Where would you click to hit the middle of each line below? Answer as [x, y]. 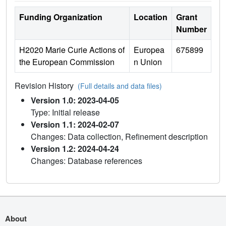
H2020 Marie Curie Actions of [72, 49]
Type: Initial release [65, 112]
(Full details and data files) [120, 86]
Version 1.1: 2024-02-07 [75, 124]
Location [151, 17]
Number [191, 29]
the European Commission [67, 62]
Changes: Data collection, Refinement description [119, 136]
